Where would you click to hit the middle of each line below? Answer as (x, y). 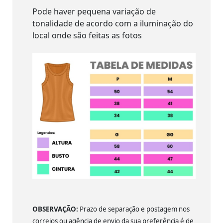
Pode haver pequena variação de (94, 11)
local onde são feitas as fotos (87, 35)
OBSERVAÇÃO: (55, 209)
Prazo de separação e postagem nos (134, 209)
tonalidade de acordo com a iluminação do (113, 23)
